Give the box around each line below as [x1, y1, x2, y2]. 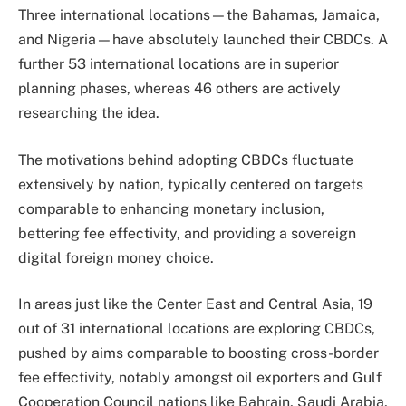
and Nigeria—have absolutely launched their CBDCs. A [18, 31, 388, 49]
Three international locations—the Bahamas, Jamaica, [18, 6, 380, 24]
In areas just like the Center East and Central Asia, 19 [18, 295, 372, 314]
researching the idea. [18, 104, 159, 122]
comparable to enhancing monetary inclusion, [18, 199, 324, 217]
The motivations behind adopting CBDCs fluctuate [18, 150, 353, 169]
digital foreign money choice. [18, 248, 214, 266]
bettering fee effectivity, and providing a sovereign [18, 224, 356, 242]
